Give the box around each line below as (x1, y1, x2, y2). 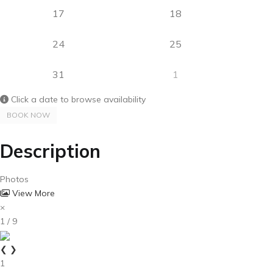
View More (10, 187, 55, 199)
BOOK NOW (7, 110, 50, 119)
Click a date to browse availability (9, 94, 146, 105)
